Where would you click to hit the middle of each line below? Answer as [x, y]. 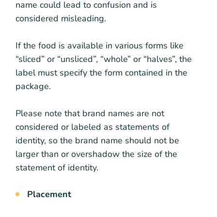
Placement [49, 194]
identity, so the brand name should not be [97, 140]
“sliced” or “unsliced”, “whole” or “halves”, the [104, 59]
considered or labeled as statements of [93, 127]
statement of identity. [59, 167]
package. [33, 86]
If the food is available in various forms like [100, 45]
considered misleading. [61, 18]
